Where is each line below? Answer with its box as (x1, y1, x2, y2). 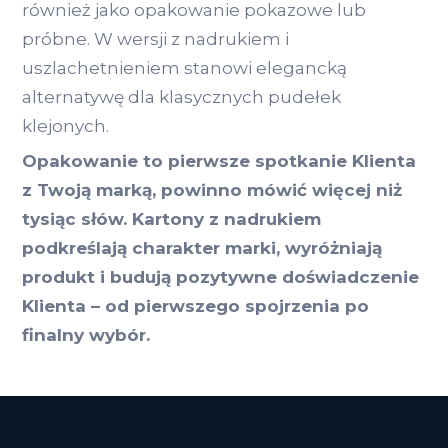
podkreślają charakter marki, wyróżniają (22, 238, 382, 259)
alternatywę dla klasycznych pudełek (22, 87, 341, 108)
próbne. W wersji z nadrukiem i (22, 29, 289, 50)
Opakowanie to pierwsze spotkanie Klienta (22, 151, 416, 172)
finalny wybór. (22, 325, 150, 346)
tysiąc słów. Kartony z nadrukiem (22, 209, 321, 230)
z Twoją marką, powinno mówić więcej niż (22, 180, 402, 201)
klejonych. (22, 116, 113, 137)
